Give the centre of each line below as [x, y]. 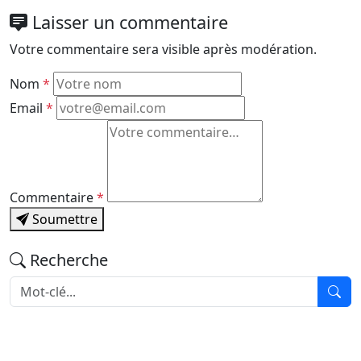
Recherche [67, 260]
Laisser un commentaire [128, 23]
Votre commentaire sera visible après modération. [163, 50]
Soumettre [63, 220]
